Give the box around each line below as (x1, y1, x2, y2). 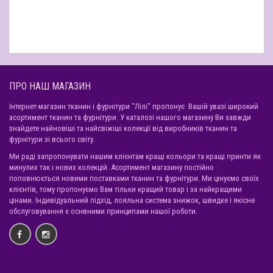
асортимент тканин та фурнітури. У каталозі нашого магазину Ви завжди (9, 113, 251, 122)
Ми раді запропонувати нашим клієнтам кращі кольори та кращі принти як (9, 152, 261, 161)
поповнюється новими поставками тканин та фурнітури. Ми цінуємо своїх (9, 174, 259, 183)
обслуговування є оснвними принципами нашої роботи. (9, 207, 197, 216)
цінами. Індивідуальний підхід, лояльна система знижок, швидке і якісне (9, 196, 255, 205)
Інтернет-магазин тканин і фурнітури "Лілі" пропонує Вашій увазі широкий (9, 102, 258, 111)
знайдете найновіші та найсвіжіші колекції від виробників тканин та (9, 124, 237, 133)
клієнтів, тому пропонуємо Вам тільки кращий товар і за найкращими (9, 185, 242, 194)
